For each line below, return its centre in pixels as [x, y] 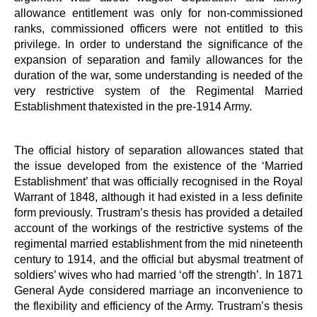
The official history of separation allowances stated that [158, 150]
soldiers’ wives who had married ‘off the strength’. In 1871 [158, 275]
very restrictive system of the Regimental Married [158, 91]
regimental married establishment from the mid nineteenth [158, 243]
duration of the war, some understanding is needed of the [158, 75]
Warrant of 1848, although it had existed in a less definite [158, 197]
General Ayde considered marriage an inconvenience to [158, 290]
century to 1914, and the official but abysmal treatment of [158, 259]
